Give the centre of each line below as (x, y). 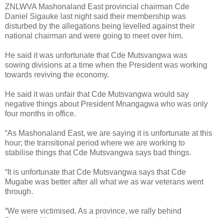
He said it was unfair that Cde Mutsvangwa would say (97, 94)
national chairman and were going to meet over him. (94, 36)
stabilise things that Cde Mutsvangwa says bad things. (98, 152)
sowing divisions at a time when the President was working (106, 65)
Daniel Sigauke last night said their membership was (95, 16)
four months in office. (40, 113)
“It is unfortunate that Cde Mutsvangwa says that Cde (95, 172)
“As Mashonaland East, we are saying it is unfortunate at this (109, 133)
